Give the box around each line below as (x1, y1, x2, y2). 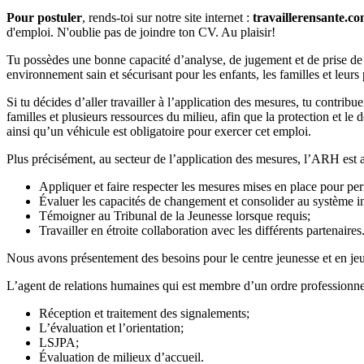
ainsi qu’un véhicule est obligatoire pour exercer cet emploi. (6, 123, 311, 138)
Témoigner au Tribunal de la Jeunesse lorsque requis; (39, 208, 310, 223)
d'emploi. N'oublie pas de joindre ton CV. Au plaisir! (6, 24, 275, 39)
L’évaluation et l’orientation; (39, 320, 184, 335)
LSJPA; (39, 335, 79, 349)
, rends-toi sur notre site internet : (82, 10, 253, 24)
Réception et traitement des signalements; (39, 305, 249, 320)
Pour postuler (6, 10, 82, 24)
